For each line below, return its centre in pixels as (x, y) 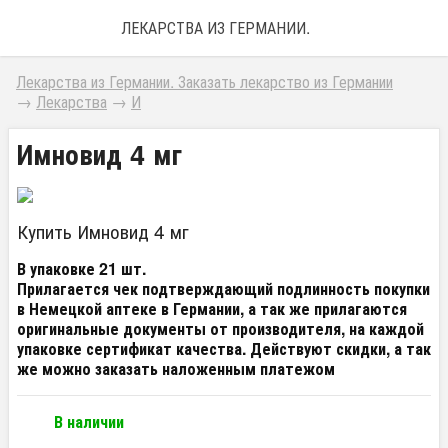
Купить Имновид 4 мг (103, 230)
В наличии (89, 421)
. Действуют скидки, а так (336, 348)
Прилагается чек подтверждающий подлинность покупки (223, 288)
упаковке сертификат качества (129, 348)
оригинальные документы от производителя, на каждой (220, 328)
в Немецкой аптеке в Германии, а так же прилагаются (212, 308)
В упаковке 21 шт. (81, 268)
